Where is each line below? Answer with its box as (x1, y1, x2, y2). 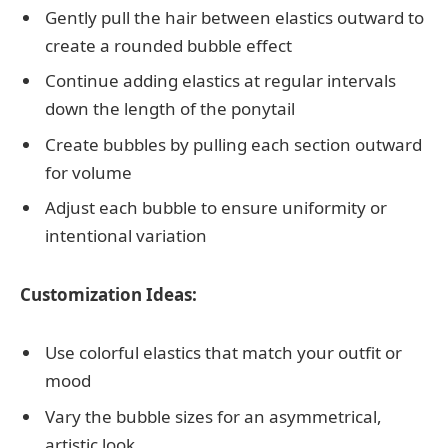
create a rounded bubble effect (45, 33, 292, 57)
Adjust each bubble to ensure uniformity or (45, 196, 387, 220)
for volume (45, 160, 132, 184)
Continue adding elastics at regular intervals (45, 69, 396, 93)
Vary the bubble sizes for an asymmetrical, (45, 404, 382, 428)
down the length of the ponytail (45, 97, 295, 121)
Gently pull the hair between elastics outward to (45, 5, 424, 29)
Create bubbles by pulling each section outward (45, 132, 422, 156)
